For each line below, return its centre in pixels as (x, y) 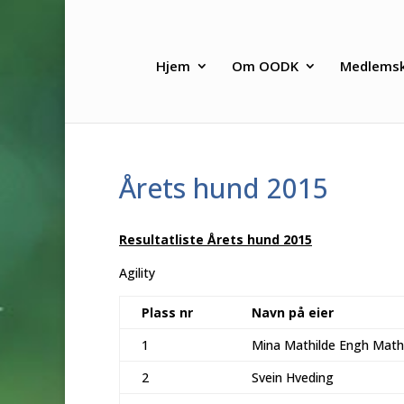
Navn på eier (293, 312)
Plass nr (167, 312)
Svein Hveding (293, 377)
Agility (137, 272)
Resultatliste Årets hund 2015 (216, 239)
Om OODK (266, 65)
